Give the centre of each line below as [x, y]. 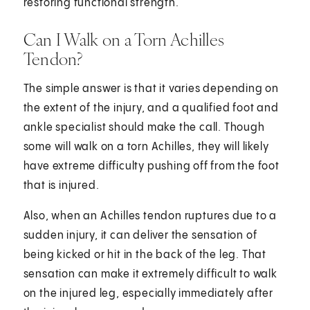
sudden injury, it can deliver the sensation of [140, 235]
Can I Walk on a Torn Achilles [124, 39]
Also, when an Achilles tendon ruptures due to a [150, 216]
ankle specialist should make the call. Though [144, 127]
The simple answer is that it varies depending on [151, 89]
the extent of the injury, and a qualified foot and [151, 108]
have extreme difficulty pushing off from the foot [151, 166]
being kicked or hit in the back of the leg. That [145, 255]
